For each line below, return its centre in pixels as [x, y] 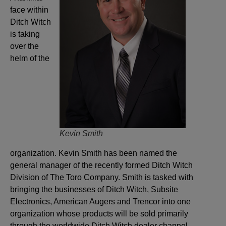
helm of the [30, 59]
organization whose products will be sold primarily [99, 214]
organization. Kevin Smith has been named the [94, 153]
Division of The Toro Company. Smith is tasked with [102, 178]
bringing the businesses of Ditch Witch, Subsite [94, 190]
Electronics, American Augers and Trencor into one [100, 202]
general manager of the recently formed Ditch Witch [101, 165]
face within [29, 10]
